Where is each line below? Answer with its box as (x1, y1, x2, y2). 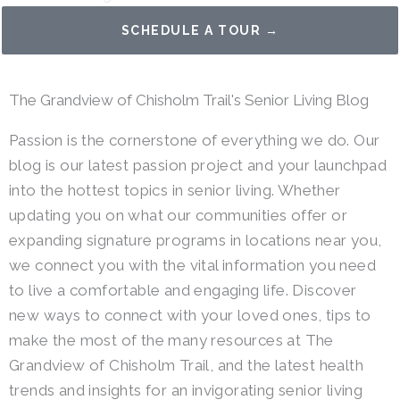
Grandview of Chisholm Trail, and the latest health (9, 356, 363, 374)
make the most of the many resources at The (9, 331, 334, 349)
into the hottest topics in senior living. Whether (9, 181, 341, 199)
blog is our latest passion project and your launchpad (9, 156, 387, 174)
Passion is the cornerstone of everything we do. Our (9, 131, 380, 149)
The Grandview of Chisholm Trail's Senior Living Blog (9, 91, 369, 109)
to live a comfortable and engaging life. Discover (9, 281, 357, 299)
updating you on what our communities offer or (9, 206, 347, 224)
